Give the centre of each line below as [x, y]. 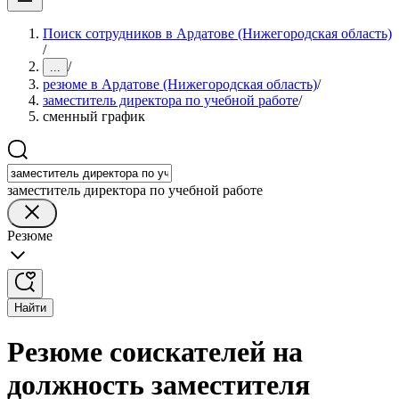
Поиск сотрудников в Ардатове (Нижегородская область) [217, 33]
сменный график [94, 116]
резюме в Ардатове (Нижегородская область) [180, 84]
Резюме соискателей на [155, 352]
